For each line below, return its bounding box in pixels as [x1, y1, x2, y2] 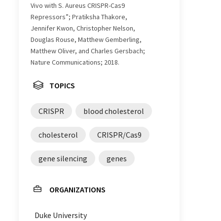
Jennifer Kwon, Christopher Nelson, [31, 24, 135, 33]
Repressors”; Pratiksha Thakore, [31, 12, 127, 22]
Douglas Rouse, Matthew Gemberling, [31, 35, 142, 44]
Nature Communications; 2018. [31, 58, 119, 67]
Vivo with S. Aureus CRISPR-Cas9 [31, 1, 125, 10]
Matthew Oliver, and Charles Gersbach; [31, 46, 145, 56]
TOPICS [49, 80, 75, 91]
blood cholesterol [83, 106, 144, 116]
